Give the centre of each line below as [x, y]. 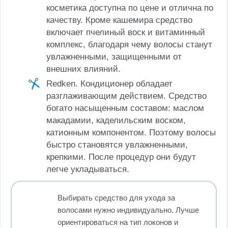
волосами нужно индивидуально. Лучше [128, 210]
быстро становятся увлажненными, [117, 145]
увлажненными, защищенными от [114, 56]
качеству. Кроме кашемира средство [119, 20]
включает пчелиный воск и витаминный [126, 32]
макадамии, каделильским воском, [116, 120]
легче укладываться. [88, 169]
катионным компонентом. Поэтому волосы [131, 132]
